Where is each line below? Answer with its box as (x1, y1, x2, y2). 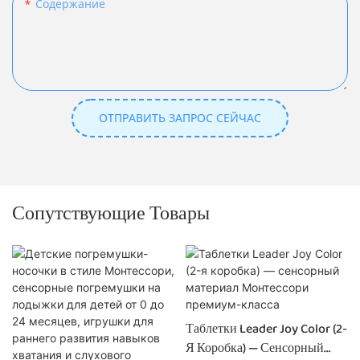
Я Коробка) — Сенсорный (185, 337, 324, 358)
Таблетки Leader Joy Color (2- (185, 318, 347, 339)
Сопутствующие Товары (12, 198, 210, 231)
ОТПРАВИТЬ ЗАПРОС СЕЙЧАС (99, 110, 261, 126)
